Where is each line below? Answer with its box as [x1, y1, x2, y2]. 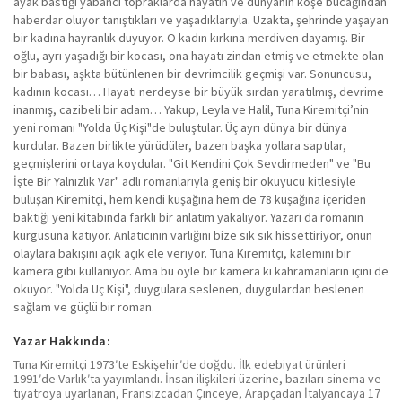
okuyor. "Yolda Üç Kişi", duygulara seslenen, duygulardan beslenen [13, 280, 364, 297]
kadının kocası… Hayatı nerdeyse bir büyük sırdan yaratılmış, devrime [13, 83, 384, 100]
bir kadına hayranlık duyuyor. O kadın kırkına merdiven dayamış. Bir [13, 29, 365, 46]
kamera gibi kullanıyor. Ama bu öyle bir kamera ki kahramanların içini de [13, 262, 389, 279]
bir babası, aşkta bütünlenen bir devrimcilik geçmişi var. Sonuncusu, [13, 65, 371, 82]
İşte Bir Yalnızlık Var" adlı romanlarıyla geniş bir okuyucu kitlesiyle [13, 172, 356, 189]
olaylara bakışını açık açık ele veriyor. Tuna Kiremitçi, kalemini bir [13, 244, 351, 261]
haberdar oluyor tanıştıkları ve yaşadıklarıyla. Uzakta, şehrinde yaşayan [13, 11, 389, 28]
